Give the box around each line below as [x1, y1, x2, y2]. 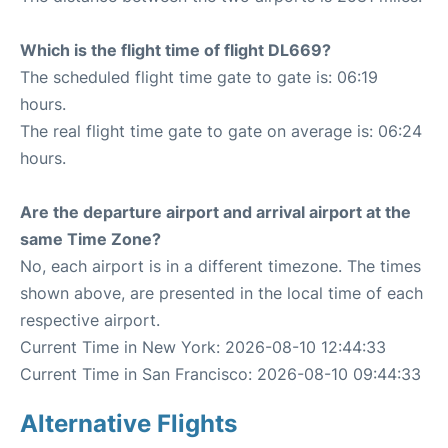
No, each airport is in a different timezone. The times [20, 256, 421, 276]
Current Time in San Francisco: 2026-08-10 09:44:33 [20, 364, 421, 384]
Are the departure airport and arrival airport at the [20, 202, 411, 222]
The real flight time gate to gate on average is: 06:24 [20, 121, 422, 141]
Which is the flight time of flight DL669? [20, 40, 331, 60]
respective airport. [20, 310, 160, 330]
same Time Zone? [20, 229, 161, 249]
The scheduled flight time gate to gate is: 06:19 [20, 67, 378, 87]
